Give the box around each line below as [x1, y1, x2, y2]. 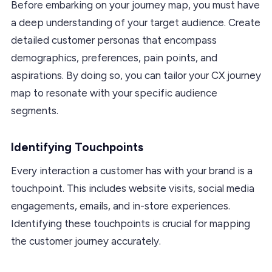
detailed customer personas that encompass [11, 33, 217, 46]
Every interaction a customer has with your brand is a [11, 164, 253, 177]
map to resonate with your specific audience [11, 86, 217, 99]
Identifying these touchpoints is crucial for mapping [11, 217, 250, 229]
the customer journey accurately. [11, 234, 161, 247]
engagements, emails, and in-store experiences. [11, 199, 230, 212]
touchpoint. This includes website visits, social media [11, 182, 254, 194]
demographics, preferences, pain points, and [11, 51, 217, 64]
